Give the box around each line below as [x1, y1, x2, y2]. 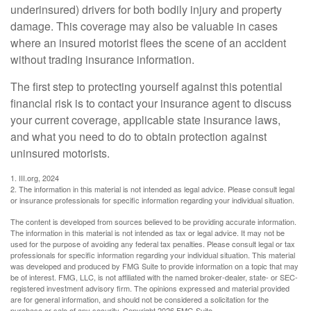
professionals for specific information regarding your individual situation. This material [10, 249, 295, 260]
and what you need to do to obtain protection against [10, 128, 267, 144]
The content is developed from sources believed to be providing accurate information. [10, 216, 296, 227]
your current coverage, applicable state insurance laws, [10, 112, 280, 128]
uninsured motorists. [10, 145, 110, 161]
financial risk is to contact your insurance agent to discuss [10, 95, 292, 111]
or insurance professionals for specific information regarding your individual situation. [10, 194, 294, 205]
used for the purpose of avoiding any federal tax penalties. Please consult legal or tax [10, 238, 295, 249]
